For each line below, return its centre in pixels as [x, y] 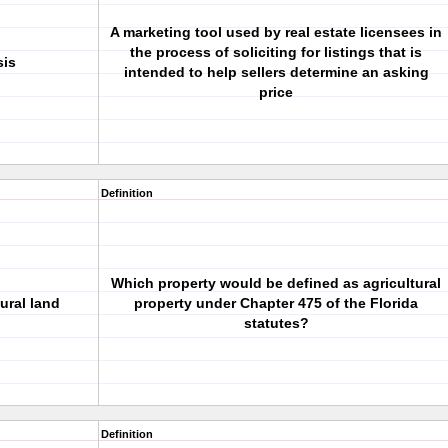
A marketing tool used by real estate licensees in [276, 32]
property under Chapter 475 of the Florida [276, 303]
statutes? [276, 323]
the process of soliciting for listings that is [276, 52]
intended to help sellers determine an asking [276, 72]
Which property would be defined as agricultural [276, 283]
